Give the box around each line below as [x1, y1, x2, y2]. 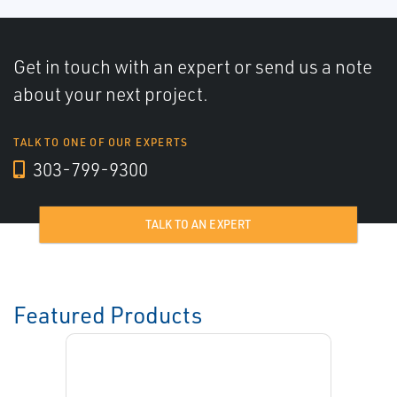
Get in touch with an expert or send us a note [13, 55, 372, 79]
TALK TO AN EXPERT [145, 217, 252, 232]
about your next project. [13, 82, 208, 106]
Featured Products [13, 300, 202, 330]
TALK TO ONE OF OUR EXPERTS [13, 136, 189, 150]
